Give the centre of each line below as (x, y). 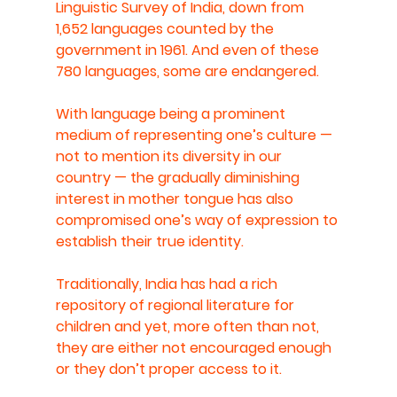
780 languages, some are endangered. (187, 71)
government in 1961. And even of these (189, 50)
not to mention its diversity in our (170, 156)
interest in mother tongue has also (176, 198)
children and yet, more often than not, (189, 326)
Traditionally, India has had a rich (168, 284)
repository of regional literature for (176, 305)
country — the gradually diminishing (179, 177)
